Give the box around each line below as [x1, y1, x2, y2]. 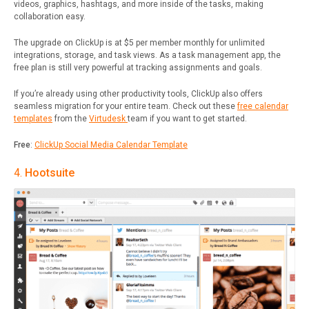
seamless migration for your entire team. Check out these [14, 101, 237, 112]
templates [14, 114, 52, 124]
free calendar [237, 101, 288, 112]
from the [52, 114, 89, 124]
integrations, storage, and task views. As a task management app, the [14, 50, 281, 61]
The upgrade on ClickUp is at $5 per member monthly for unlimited [14, 38, 265, 48]
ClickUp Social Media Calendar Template [34, 140, 188, 150]
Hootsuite [25, 166, 74, 180]
